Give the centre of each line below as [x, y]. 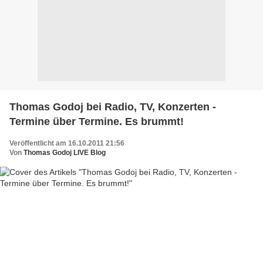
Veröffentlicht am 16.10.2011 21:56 [67, 143]
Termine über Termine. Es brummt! [97, 121]
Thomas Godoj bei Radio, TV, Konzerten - [113, 107]
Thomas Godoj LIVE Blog [65, 152]
